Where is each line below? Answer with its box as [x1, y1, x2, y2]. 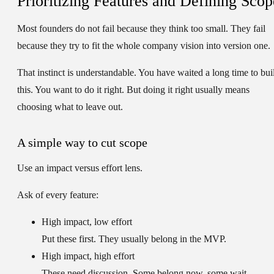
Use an [17, 163, 46, 174]
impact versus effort [46, 163, 122, 174]
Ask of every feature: [17, 190, 98, 201]
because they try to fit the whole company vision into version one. [17, 40, 270, 51]
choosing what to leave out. [17, 102, 123, 113]
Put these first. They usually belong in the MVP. [42, 234, 226, 245]
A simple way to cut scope [17, 136, 147, 150]
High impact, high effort [42, 251, 135, 262]
